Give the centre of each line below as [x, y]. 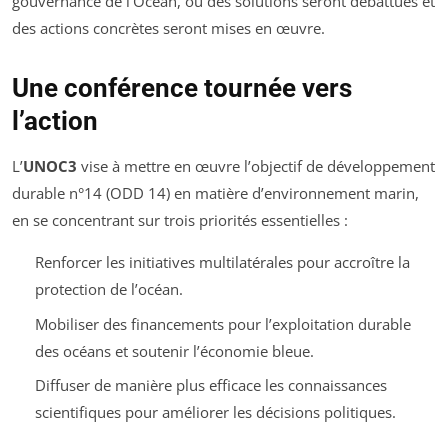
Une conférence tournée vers [182, 88]
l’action [55, 121]
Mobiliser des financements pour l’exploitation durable [222, 323]
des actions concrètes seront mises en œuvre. [168, 28]
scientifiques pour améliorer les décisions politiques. [215, 412]
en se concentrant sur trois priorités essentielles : [180, 220]
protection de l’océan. [108, 289]
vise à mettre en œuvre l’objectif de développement [256, 166]
